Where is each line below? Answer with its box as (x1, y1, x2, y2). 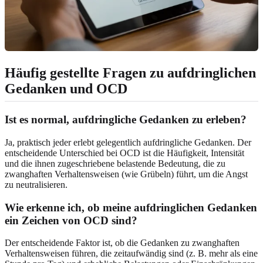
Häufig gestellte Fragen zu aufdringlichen (5, 65, 256, 81)
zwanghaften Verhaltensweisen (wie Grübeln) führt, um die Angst (5, 168, 248, 179)
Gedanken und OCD (5, 81, 127, 97)
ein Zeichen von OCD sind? (5, 214, 137, 227)
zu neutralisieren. (5, 179, 68, 190)
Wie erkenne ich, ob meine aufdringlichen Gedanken (5, 201, 257, 214)
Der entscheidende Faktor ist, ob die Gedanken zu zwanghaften (5, 238, 240, 248)
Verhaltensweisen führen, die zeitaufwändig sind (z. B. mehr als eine (5, 248, 258, 259)
